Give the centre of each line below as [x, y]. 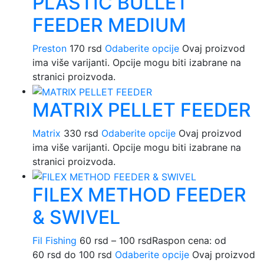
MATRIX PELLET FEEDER [142, 110]
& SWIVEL [76, 217]
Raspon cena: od [189, 240]
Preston [49, 49]
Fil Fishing [55, 240]
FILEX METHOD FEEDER [139, 194]
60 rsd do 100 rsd [72, 254]
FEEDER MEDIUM [109, 25]
